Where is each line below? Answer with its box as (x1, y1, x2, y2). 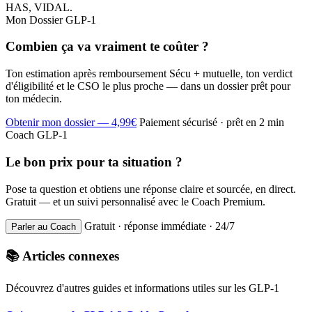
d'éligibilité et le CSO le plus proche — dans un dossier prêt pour (6, 80, 290, 93)
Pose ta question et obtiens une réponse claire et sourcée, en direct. (6, 182, 296, 195)
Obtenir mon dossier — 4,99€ (6, 116, 136, 129)
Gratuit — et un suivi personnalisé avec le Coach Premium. (6, 195, 265, 208)
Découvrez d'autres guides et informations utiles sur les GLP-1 (6, 281, 279, 294)
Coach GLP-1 (6, 129, 68, 141)
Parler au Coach (11, 221, 76, 232)
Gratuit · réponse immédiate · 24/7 (84, 219, 235, 232)
